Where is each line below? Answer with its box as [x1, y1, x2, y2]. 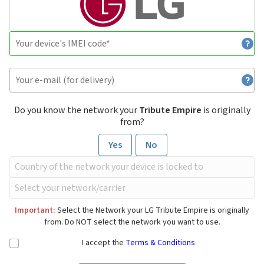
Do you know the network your [14, 104, 139, 117]
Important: [15, 204, 55, 217]
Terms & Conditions [126, 237, 195, 249]
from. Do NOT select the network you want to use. [44, 216, 220, 229]
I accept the [82, 237, 126, 249]
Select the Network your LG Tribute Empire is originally [55, 204, 249, 217]
